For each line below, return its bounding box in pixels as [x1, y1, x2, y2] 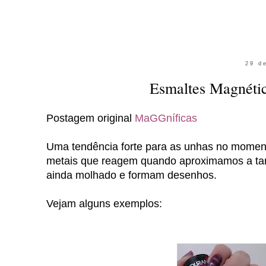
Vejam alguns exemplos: [46, 197, 162, 210]
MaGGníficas [135, 112, 197, 124]
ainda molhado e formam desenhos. [46, 169, 217, 181]
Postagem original [46, 112, 135, 124]
